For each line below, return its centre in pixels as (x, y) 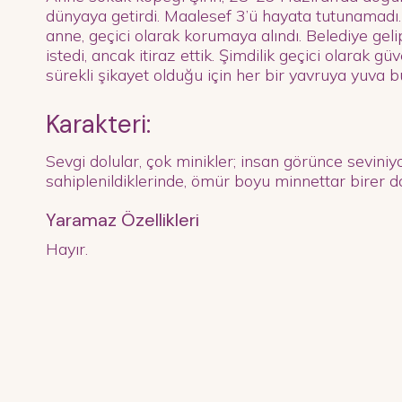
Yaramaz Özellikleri (122, 219)
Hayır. (66, 249)
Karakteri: (98, 124)
